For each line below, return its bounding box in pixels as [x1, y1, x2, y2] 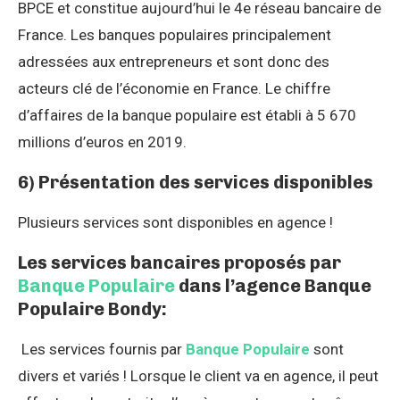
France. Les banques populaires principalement [18, 25, 331, 44]
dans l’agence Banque [175, 274, 371, 296]
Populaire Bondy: [18, 297, 167, 320]
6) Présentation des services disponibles [18, 171, 373, 193]
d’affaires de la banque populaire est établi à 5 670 [18, 105, 356, 124]
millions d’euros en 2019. [18, 132, 187, 151]
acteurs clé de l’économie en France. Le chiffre [18, 79, 330, 97]
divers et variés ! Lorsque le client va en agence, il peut [18, 366, 379, 385]
